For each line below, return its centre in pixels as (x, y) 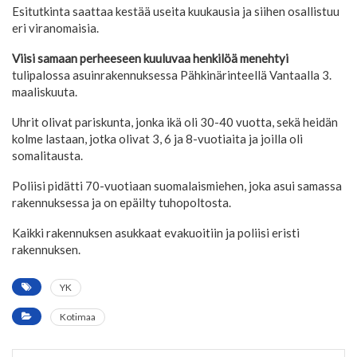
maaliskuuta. (45, 92)
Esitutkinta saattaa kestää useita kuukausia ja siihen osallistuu (176, 12)
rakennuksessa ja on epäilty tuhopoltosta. (122, 203)
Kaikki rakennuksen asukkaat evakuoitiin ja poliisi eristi (156, 233)
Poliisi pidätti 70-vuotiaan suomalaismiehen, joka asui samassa (177, 186)
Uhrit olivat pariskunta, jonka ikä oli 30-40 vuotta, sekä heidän (175, 122)
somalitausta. (47, 156)
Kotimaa (78, 317)
